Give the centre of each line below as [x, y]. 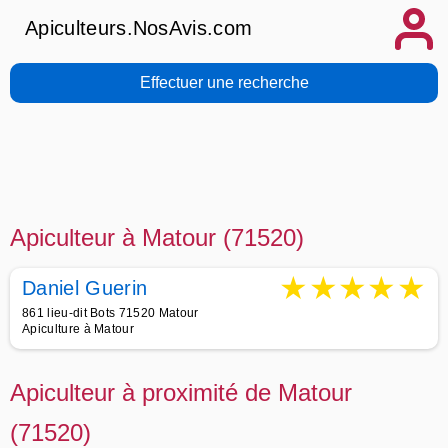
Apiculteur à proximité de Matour [181, 392]
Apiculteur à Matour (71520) [157, 237]
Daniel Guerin [85, 288]
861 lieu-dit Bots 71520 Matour [110, 313]
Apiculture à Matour [78, 329]
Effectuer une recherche [224, 82]
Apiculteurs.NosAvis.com [139, 28]
